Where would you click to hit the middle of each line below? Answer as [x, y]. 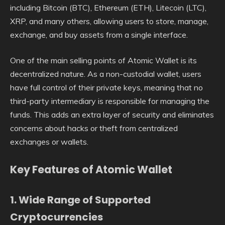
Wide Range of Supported [85, 200]
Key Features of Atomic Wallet [91, 169]
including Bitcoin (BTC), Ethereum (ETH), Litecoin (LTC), [108, 7]
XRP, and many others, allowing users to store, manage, [109, 21]
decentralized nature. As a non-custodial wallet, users [106, 74]
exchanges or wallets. [49, 141]
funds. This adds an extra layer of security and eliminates [112, 114]
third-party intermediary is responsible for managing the [110, 101]
